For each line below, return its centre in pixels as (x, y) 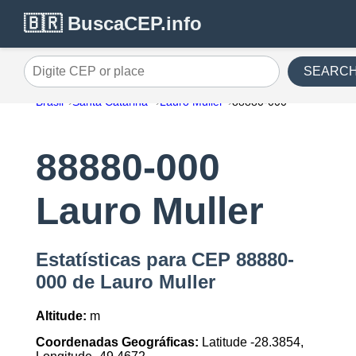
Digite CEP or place (79, 77)
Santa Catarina (111, 102)
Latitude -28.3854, (251, 342)
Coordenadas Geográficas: (117, 342)
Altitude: (61, 316)
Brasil (49, 102)
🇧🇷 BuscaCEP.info (113, 23)
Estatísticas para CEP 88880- (164, 260)
